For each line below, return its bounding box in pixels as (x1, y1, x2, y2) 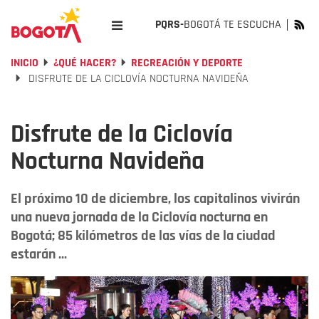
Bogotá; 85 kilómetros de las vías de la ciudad (11, 226, 276, 245)
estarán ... (11, 245, 67, 263)
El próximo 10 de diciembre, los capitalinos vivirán (11, 189, 300, 208)
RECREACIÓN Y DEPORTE (131, 56, 243, 70)
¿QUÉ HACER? (53, 56, 116, 70)
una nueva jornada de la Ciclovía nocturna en (11, 208, 268, 226)
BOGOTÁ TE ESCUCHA (184, 17, 281, 32)
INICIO (11, 56, 38, 70)
